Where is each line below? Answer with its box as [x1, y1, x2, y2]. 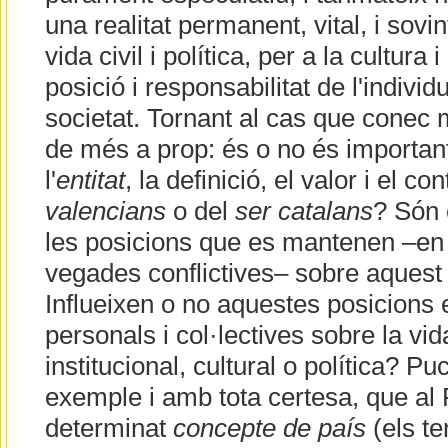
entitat [55, 166, 125, 195]
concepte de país [172, 414, 366, 443]
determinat [44, 414, 173, 443]
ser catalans [234, 197, 373, 226]
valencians [44, 197, 166, 226]
